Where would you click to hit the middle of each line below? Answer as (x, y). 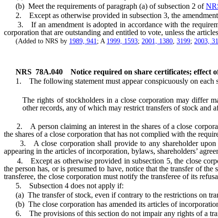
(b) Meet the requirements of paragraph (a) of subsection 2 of (105, 6)
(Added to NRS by (36, 41)
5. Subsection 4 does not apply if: (64, 185)
